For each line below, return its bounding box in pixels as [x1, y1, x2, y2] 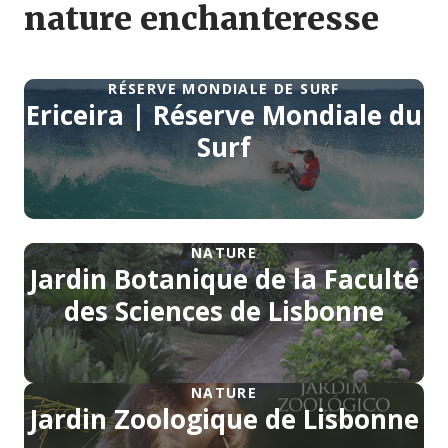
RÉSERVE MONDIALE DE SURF [108, 79, 340, 99]
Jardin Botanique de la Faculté [29, 261, 419, 298]
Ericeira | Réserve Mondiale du [26, 97, 422, 134]
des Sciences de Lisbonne [64, 293, 384, 330]
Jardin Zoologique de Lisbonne [29, 401, 419, 438]
